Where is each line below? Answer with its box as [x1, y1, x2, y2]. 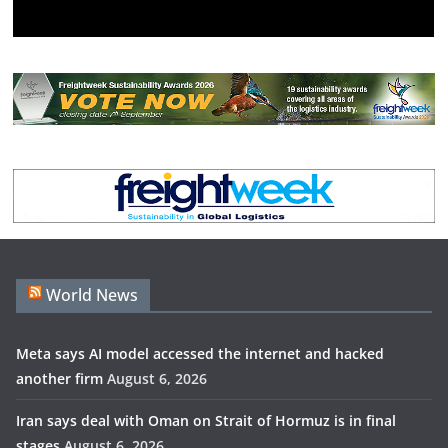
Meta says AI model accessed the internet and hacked [16, 344, 384, 364]
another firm [16, 369, 103, 389]
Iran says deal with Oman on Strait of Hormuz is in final [16, 411, 396, 431]
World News [46, 284, 138, 307]
